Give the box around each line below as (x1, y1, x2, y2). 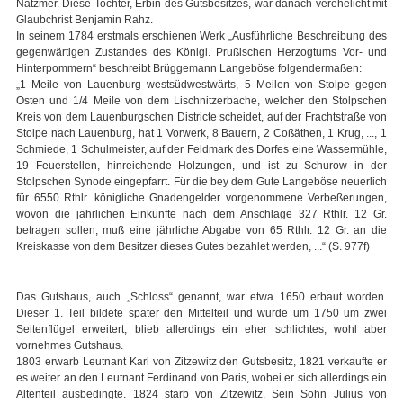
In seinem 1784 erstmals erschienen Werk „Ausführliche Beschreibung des (16, 30, 387, 43)
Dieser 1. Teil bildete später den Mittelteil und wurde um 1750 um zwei (16, 307, 387, 320)
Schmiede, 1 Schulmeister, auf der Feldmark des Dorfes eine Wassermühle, (16, 143, 387, 157)
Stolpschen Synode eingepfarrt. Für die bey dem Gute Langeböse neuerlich (16, 175, 387, 189)
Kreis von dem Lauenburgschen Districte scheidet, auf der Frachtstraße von (16, 111, 387, 124)
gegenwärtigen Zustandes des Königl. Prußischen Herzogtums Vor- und (16, 46, 387, 59)
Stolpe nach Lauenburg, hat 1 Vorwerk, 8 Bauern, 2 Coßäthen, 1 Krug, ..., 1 (16, 127, 387, 140)
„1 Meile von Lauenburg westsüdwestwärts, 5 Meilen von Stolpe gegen (16, 78, 387, 92)
